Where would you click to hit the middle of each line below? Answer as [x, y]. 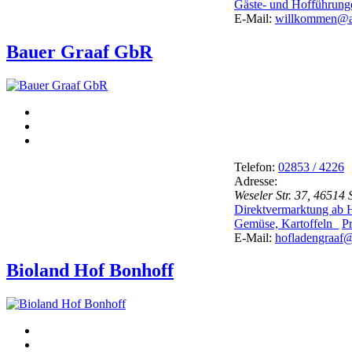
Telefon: [255, 167]
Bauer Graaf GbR [79, 51]
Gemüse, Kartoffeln [286, 223]
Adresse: [256, 181]
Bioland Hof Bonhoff [90, 271]
